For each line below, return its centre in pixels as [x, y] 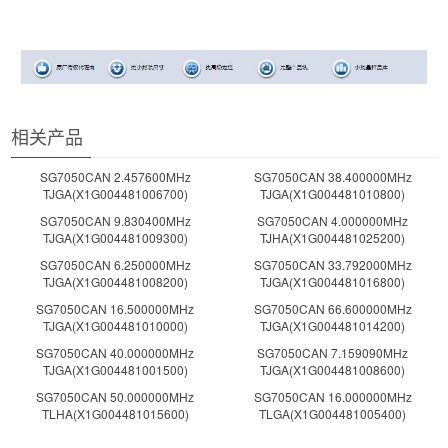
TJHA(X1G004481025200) [333, 237]
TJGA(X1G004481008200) [115, 281]
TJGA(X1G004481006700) [115, 193]
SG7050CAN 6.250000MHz [115, 264]
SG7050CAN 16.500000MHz [115, 308]
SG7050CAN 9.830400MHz [115, 220]
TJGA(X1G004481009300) [115, 237]
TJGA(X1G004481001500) [115, 369]
